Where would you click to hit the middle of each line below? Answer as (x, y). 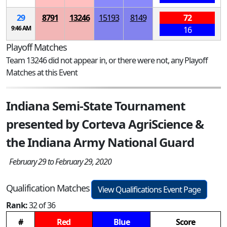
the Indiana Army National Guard (100, 142)
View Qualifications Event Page (149, 190)
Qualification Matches (48, 188)
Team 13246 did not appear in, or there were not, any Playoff (107, 61)
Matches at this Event (42, 73)
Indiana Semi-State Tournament (96, 106)
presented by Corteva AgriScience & (105, 124)
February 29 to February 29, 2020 (59, 162)
